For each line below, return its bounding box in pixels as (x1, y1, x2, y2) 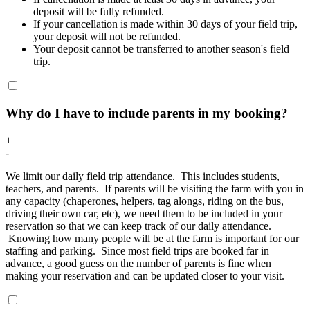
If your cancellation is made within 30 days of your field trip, (33, 18, 298, 30)
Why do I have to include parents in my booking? (6, 105, 288, 120)
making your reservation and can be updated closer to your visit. (6, 269, 284, 282)
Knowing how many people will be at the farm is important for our (6, 232, 299, 244)
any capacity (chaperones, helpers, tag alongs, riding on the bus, (6, 194, 284, 207)
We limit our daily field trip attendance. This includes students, (6, 170, 280, 182)
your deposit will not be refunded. (33, 30, 181, 43)
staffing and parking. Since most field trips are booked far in (6, 244, 269, 257)
